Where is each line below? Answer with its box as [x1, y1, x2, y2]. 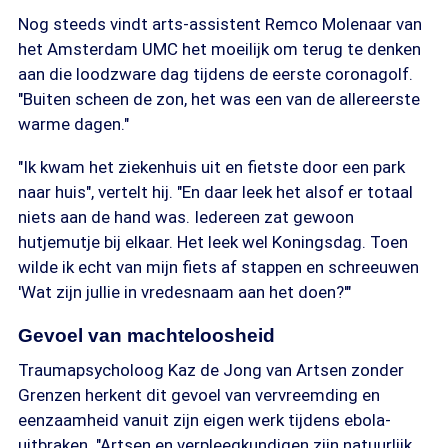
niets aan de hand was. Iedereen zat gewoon [18, 207, 354, 227]
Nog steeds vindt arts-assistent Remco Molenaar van [18, 14, 422, 34]
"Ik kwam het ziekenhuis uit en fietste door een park [18, 157, 405, 177]
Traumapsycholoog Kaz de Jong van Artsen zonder [18, 360, 404, 380]
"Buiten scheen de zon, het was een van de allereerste [18, 89, 420, 109]
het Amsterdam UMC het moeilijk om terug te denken [18, 39, 421, 59]
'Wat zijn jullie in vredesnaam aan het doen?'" [18, 282, 351, 302]
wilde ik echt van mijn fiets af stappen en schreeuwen [18, 257, 419, 277]
